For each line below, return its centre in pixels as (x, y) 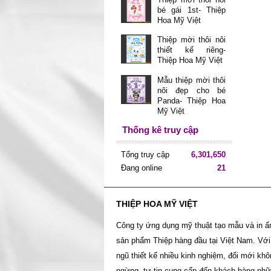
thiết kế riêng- (191, 50)
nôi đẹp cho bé (191, 90)
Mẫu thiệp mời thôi (191, 80)
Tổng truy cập (145, 154)
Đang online (142, 168)
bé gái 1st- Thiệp (191, 10)
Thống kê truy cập (160, 129)
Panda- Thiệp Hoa (191, 100)
